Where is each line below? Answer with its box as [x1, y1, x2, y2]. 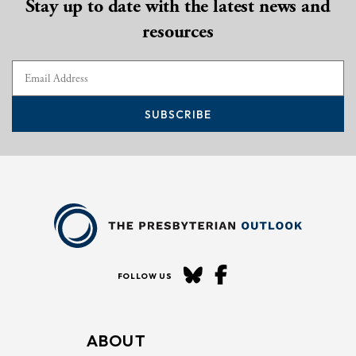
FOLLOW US [117, 271, 172, 282]
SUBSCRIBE [145, 106, 211, 122]
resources [142, 20, 214, 44]
